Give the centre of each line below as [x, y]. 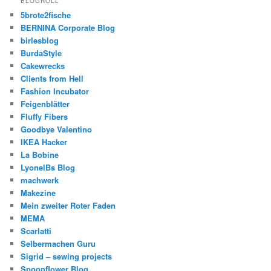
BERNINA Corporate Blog [68, 28]
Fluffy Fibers [44, 117]
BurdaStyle [41, 53]
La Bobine [40, 155]
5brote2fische [46, 15]
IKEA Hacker [44, 142]
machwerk [40, 180]
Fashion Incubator [55, 91]
